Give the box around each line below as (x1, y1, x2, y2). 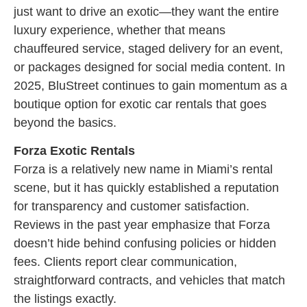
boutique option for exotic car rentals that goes (14, 97, 267, 112)
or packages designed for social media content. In (14, 60, 285, 75)
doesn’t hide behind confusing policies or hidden (14, 236, 276, 251)
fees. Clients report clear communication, (14, 255, 237, 269)
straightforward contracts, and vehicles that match (14, 273, 285, 288)
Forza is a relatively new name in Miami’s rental (14, 162, 273, 177)
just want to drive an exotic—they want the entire (14, 5, 279, 19)
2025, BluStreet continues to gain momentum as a (14, 79, 287, 93)
